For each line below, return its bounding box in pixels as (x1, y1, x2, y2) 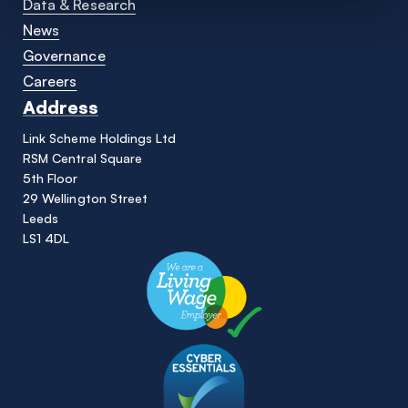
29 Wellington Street (23, 190, 148, 207)
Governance (23, 46, 106, 66)
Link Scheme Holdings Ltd (23, 130, 177, 147)
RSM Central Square (23, 150, 143, 167)
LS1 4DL (23, 230, 70, 247)
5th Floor (23, 170, 78, 187)
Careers (23, 72, 77, 91)
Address (23, 96, 98, 119)
